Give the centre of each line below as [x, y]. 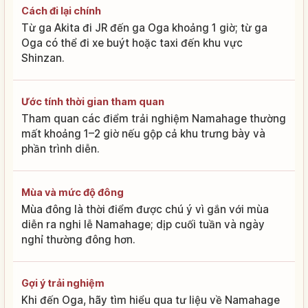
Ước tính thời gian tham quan [93, 101]
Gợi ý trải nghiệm [63, 283]
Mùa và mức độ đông [73, 192]
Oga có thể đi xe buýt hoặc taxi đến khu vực [132, 43]
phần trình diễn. [60, 148]
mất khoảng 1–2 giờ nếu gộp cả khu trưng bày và [143, 133]
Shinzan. [43, 58]
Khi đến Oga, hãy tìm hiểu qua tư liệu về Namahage [151, 300]
